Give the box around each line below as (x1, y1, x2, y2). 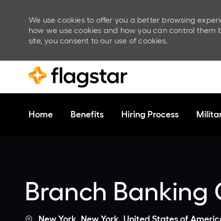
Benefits (71, 110, 104, 120)
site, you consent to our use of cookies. (29, 36, 168, 45)
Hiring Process (121, 110, 179, 120)
